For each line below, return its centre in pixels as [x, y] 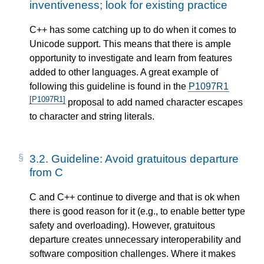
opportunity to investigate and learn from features [131, 58]
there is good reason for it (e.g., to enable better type [137, 212]
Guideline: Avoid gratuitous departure [145, 159]
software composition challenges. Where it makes [133, 254]
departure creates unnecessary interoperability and [135, 240]
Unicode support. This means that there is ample [130, 44]
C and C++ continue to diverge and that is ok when [135, 197]
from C [46, 173]
